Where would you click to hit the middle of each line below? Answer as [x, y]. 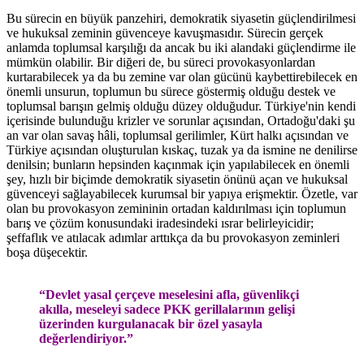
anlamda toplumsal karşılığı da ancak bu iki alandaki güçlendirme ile [181, 47]
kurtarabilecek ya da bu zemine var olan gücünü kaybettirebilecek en [182, 76]
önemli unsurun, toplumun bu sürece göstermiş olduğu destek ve [171, 91]
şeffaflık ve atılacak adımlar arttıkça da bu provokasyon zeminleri [173, 237]
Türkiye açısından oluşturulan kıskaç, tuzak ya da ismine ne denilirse [182, 149]
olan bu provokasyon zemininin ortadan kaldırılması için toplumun [176, 208]
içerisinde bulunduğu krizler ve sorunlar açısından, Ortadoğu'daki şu [181, 120]
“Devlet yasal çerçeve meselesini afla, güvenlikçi [169, 294]
